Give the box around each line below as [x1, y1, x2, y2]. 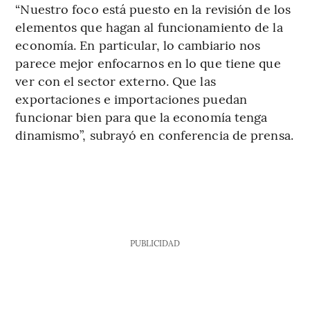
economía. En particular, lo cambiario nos [15, 35, 261, 53]
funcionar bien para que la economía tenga [15, 107, 268, 125]
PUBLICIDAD [129, 237, 180, 248]
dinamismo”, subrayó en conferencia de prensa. [15, 125, 293, 143]
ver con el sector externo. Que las [15, 71, 216, 89]
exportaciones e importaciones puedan [15, 89, 247, 107]
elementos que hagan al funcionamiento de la [15, 17, 283, 35]
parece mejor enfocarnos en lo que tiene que [15, 53, 281, 71]
